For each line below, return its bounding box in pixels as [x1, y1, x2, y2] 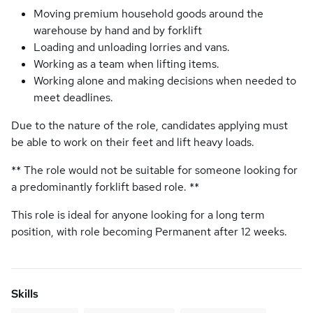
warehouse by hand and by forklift [34, 23, 202, 38]
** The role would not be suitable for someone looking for [11, 163, 298, 177]
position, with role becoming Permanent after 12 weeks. [11, 224, 287, 239]
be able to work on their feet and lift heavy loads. [11, 135, 254, 150]
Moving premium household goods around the [34, 6, 263, 21]
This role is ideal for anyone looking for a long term [11, 208, 265, 222]
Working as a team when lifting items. [34, 57, 219, 71]
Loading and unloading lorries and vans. [34, 40, 230, 54]
